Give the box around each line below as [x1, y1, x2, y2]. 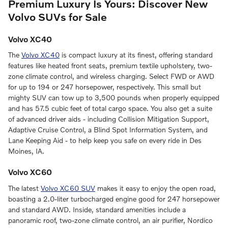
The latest [8, 183, 41, 192]
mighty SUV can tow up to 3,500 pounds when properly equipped [8, 93, 219, 102]
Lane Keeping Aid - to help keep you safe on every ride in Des [8, 136, 202, 145]
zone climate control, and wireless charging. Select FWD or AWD [8, 72, 214, 81]
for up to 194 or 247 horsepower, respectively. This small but [8, 82, 201, 92]
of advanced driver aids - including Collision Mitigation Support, [8, 115, 209, 124]
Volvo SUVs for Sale [8, 10, 107, 23]
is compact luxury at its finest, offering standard [60, 50, 213, 60]
